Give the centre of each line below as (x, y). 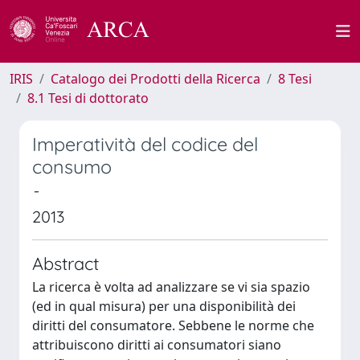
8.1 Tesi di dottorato (88, 98)
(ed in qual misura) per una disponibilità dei (164, 306)
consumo (72, 167)
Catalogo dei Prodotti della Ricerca (155, 79)
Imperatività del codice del (145, 144)
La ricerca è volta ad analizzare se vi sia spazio (171, 287)
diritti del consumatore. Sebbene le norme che (173, 325)
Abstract (65, 263)
